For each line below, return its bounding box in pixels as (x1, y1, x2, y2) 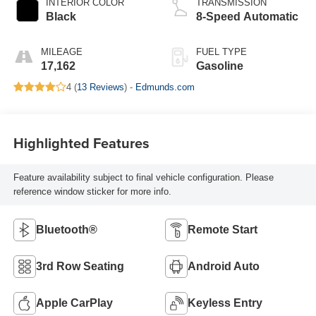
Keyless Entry (188, 296, 262, 309)
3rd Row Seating (35, 260, 124, 272)
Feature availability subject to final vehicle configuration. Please (13, 171, 274, 183)
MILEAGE (40, 46, 83, 57)
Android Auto (188, 260, 260, 272)
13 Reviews (76, 81, 124, 92)
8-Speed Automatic (196, 10, 298, 23)
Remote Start (188, 223, 257, 236)
